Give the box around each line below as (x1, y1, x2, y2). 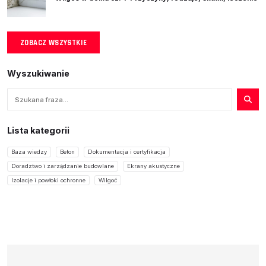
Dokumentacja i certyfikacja (88, 148, 166, 156)
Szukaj (7, 89, 33, 99)
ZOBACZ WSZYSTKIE (20, 38, 87, 48)
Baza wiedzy (11, 148, 47, 156)
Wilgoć (99, 176, 117, 183)
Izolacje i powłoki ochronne (11, 176, 85, 183)
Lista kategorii (7, 125, 69, 136)
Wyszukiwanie (7, 68, 69, 79)
